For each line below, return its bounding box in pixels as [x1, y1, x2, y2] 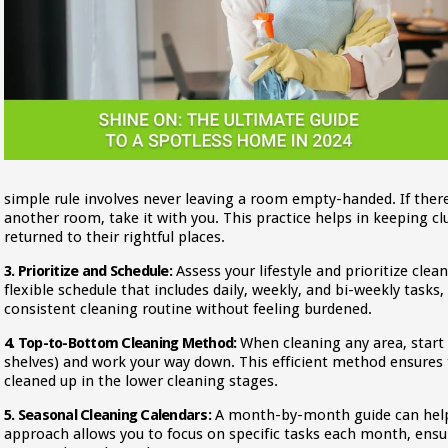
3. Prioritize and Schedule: [4, 262, 172, 280]
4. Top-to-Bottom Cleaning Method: [4, 334, 237, 352]
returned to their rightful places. [4, 228, 225, 246]
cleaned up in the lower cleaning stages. [4, 372, 278, 390]
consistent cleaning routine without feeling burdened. [4, 300, 372, 318]
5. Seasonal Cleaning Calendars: [4, 406, 211, 424]
